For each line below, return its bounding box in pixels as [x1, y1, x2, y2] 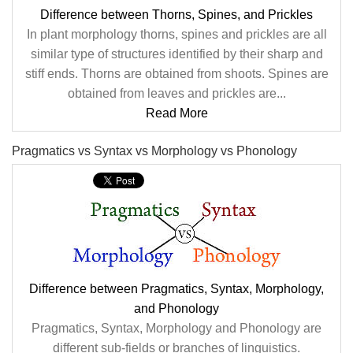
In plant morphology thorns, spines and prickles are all [26, 28, 327, 41]
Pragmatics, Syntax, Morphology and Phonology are [32, 321, 321, 335]
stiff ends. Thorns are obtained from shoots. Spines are [24, 67, 329, 80]
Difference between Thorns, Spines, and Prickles [40, 8, 313, 21]
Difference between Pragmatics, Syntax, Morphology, [29, 282, 324, 295]
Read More [145, 106, 208, 120]
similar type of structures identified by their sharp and [30, 47, 323, 61]
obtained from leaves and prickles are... [67, 87, 286, 100]
